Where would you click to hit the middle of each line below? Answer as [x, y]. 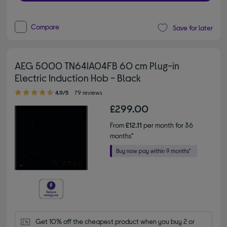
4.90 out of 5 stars [22, 87]
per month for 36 [167, 125]
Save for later [193, 28]
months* [122, 135]
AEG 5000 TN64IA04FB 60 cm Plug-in [97, 65]
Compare [45, 26]
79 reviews [89, 92]
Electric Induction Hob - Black [78, 77]
